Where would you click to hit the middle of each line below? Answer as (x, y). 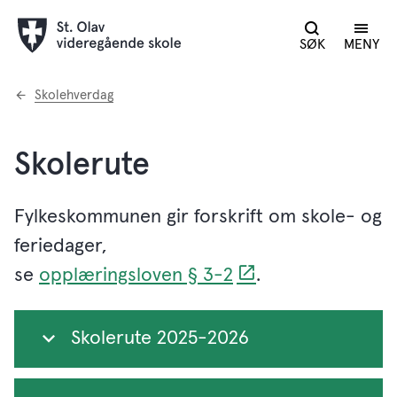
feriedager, (60, 246)
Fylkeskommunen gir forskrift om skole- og (198, 217)
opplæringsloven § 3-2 (136, 276)
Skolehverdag (74, 95)
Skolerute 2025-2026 (160, 339)
